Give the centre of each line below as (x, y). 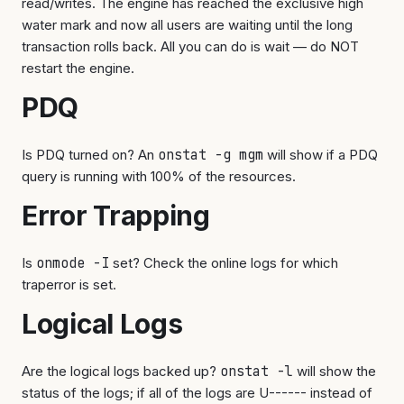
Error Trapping (116, 216)
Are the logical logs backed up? (121, 371)
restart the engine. (78, 68)
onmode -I (73, 263)
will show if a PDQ (321, 155)
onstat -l (257, 372)
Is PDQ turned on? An (90, 155)
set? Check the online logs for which (224, 263)
